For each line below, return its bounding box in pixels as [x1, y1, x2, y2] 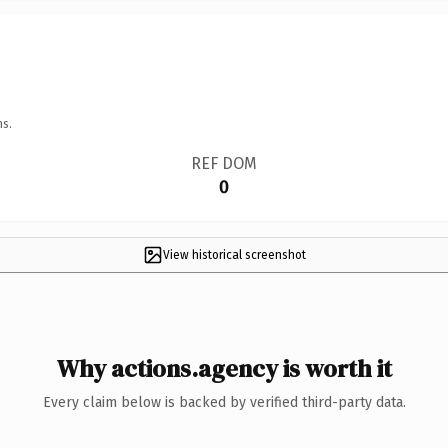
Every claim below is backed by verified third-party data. [42, 393, 406, 411]
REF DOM [190, 153, 257, 173]
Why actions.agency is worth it [56, 351, 392, 385]
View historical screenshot [162, 247, 306, 262]
